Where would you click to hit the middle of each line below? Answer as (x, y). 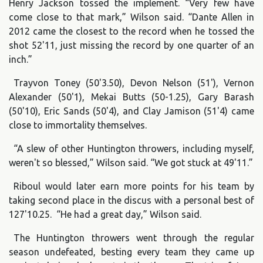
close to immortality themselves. (78, 125)
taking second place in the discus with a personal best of (131, 200)
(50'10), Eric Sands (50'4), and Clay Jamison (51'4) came (131, 111)
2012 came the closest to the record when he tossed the (131, 31)
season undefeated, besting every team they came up (131, 252)
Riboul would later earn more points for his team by (134, 186)
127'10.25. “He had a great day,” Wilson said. (105, 215)
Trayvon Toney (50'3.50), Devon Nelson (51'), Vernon (134, 83)
